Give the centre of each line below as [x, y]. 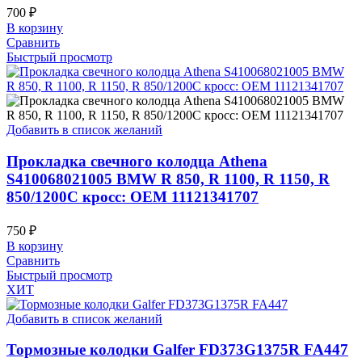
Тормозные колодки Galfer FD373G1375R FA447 [177, 350]
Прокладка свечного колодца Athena [137, 161]
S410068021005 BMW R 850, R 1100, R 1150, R [168, 179]
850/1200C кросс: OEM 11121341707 [133, 196]
